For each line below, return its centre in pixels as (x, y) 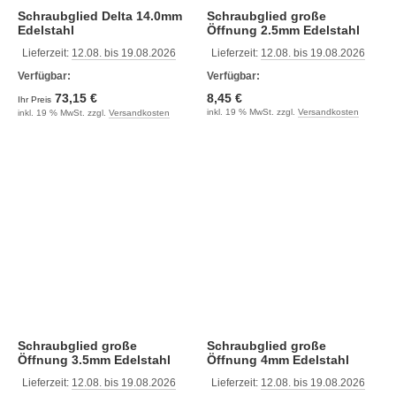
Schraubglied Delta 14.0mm (60, 16)
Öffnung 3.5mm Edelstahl (94, 360)
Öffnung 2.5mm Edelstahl (283, 30)
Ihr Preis (36, 99)
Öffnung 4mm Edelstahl (305, 360)
